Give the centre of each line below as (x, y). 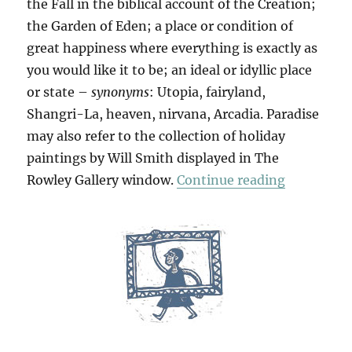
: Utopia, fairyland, (208, 92)
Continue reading (231, 180)
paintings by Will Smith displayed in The (153, 158)
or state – (59, 92)
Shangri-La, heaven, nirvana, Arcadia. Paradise (173, 114)
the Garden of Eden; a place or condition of (160, 26)
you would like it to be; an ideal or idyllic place (170, 70)
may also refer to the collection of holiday (156, 136)
